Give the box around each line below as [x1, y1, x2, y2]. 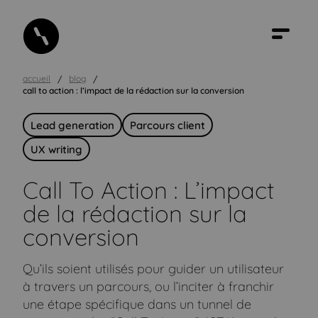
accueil [23, 73, 51, 84]
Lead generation [31, 119, 115, 132]
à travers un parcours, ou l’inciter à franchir [23, 278, 275, 295]
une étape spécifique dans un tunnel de [23, 296, 252, 312]
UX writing [31, 143, 83, 156]
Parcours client [130, 119, 206, 132]
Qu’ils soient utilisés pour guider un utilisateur [23, 261, 285, 277]
